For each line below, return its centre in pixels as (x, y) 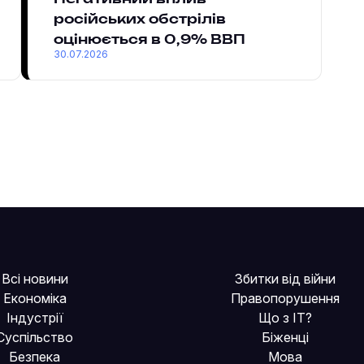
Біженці (285, 337)
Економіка (35, 298)
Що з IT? (285, 317)
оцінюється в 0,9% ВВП (149, 39)
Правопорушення (285, 298)
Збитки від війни (285, 278)
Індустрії (35, 317)
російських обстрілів (139, 19)
